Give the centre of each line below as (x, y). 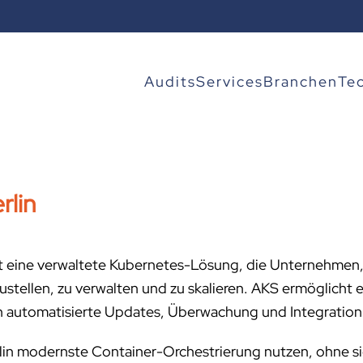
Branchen (301, 81)
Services (230, 81)
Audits (170, 81)
